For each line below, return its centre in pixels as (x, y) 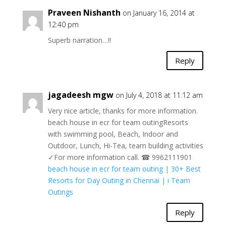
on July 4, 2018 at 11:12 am (159, 95)
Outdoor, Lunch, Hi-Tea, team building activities (125, 146)
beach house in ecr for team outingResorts (118, 123)
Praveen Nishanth (84, 13)
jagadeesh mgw (80, 95)
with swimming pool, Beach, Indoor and (113, 134)
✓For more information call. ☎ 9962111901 (120, 157)
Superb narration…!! (79, 40)
